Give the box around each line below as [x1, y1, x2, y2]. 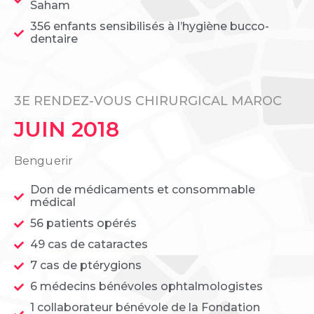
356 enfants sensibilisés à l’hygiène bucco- [29, 20, 269, 34]
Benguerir [14, 154, 73, 168]
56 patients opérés [29, 217, 137, 231]
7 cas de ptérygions [29, 259, 142, 273]
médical [29, 196, 76, 210]
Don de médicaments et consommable [29, 183, 255, 197]
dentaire [29, 32, 78, 46]
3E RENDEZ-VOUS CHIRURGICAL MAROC [14, 93, 282, 109]
